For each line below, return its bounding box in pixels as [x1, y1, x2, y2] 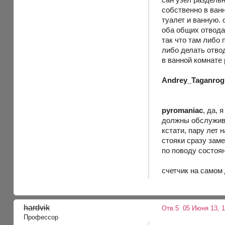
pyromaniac [162, 105, 203, 115]
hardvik [24, 203, 50, 212]
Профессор [24, 213, 59, 221]
